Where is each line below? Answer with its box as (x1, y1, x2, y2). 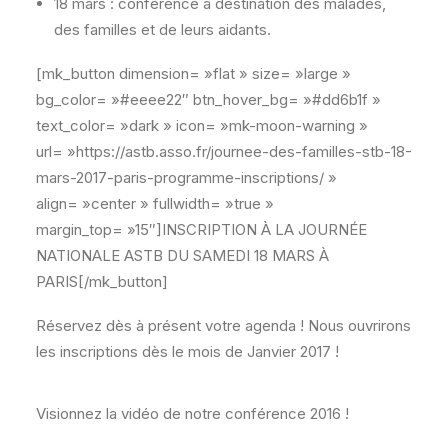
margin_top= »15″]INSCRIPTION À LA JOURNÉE (36, 220, 367, 239)
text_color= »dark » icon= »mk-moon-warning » (36, 116, 368, 135)
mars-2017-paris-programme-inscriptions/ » (36, 168, 337, 187)
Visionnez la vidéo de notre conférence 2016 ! (36, 404, 349, 423)
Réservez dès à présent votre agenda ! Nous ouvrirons (36, 316, 411, 335)
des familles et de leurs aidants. (54, 20, 271, 39)
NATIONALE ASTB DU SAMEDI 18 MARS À (36, 246, 329, 265)
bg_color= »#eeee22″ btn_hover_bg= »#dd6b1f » (36, 90, 381, 109)
